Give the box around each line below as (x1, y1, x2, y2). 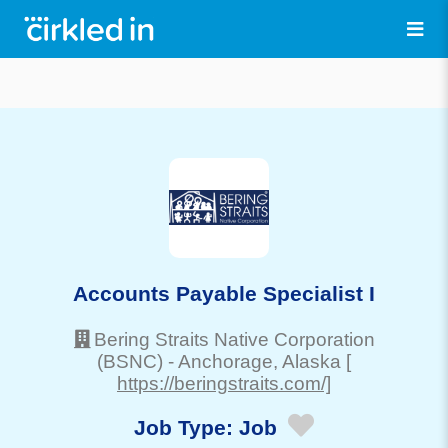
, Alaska (273, 350, 341, 372)
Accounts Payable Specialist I (73, 281, 375, 305)
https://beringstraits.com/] (117, 372, 331, 394)
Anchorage (178, 350, 273, 372)
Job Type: (134, 416, 239, 440)
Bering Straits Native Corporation (93, 328, 375, 350)
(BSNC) (97, 350, 163, 372)
